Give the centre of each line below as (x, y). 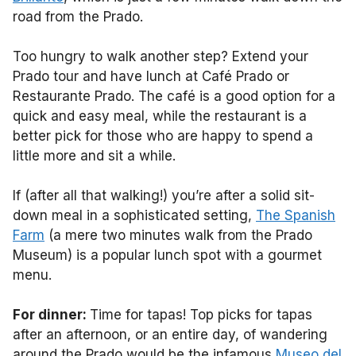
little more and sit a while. (94, 155)
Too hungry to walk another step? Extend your (161, 56)
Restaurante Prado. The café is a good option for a (174, 96)
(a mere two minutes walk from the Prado (178, 235)
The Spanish (296, 215)
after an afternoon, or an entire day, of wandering (170, 334)
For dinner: (51, 314)
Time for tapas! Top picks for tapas (201, 314)
